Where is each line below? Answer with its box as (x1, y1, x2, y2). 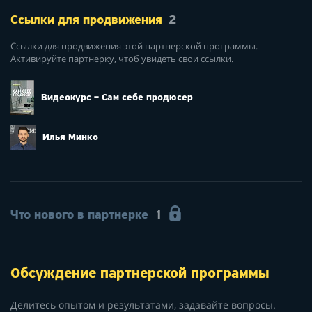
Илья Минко (42, 132, 98, 143)
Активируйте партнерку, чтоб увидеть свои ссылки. (10, 52, 233, 65)
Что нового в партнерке (10, 208, 148, 222)
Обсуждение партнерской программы (10, 267, 270, 282)
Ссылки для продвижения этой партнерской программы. (10, 40, 258, 52)
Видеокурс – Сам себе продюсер (41, 93, 193, 104)
